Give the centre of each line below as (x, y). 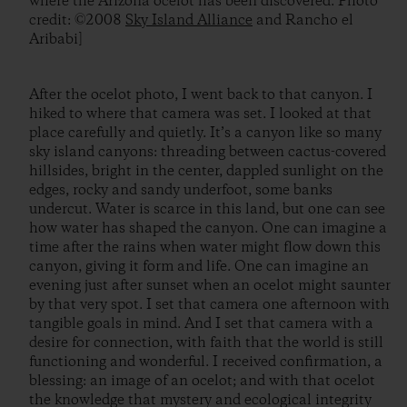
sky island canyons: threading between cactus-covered (208, 153)
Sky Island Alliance (189, 21)
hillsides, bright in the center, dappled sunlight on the (206, 172)
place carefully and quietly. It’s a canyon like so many (205, 134)
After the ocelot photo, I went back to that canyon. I (201, 95)
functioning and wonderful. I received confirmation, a (206, 362)
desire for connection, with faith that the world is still (206, 343)
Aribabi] (56, 40)
